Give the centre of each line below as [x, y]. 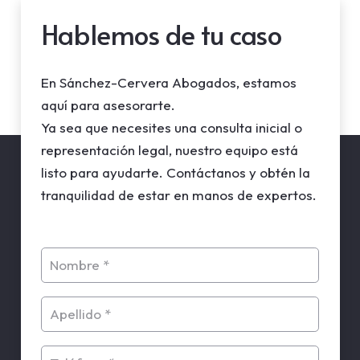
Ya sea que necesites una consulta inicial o [172, 127]
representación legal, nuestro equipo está [170, 149]
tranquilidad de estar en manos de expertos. [179, 194]
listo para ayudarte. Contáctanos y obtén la [176, 172]
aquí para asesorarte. [108, 104]
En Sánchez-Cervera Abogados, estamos [169, 82]
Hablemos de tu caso [162, 34]
